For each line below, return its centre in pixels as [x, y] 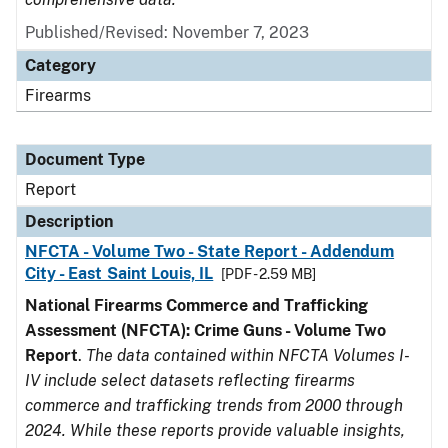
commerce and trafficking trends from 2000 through [214, 405]
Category [60, 65]
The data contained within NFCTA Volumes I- [248, 355]
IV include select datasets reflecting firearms [190, 380]
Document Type [85, 159]
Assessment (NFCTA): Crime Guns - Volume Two [205, 330]
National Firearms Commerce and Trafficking [196, 305]
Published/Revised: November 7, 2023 [167, 32]
